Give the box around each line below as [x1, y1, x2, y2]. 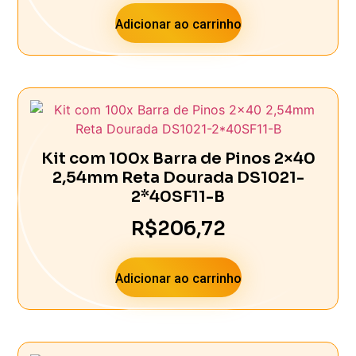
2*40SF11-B [131, 186, 225, 207]
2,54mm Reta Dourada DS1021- [52, 167, 304, 188]
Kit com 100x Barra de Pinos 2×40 [41, 148, 315, 168]
